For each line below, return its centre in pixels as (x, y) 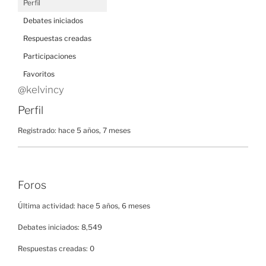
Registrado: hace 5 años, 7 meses (74, 130)
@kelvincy (41, 89)
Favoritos (39, 74)
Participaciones (50, 56)
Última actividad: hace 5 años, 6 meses (84, 205)
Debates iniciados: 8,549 (60, 227)
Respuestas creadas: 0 (56, 248)
